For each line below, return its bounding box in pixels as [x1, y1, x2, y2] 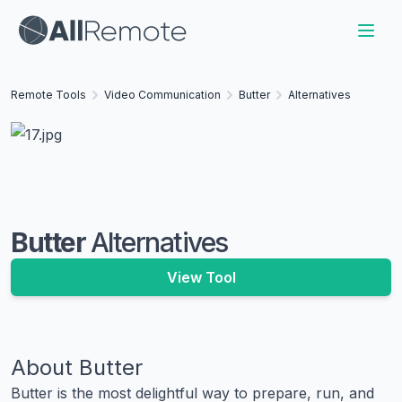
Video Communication [104, 88, 221, 101]
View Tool [166, 268, 236, 286]
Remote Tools [11, 88, 86, 101]
